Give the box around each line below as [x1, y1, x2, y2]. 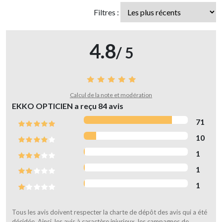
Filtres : [94, 7, 120, 17]
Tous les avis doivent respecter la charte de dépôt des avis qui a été [12, 208, 207, 217]
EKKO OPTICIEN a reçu [12, 101, 98, 111]
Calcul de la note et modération [70, 91, 152, 99]
